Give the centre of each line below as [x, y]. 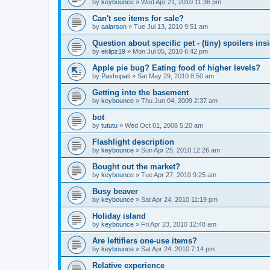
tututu [109, 126]
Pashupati [116, 76]
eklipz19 [113, 52]
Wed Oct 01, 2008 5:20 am [164, 126]
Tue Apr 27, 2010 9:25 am [179, 175]
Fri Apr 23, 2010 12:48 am [179, 224]
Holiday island [119, 216]
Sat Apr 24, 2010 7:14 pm [178, 249]
